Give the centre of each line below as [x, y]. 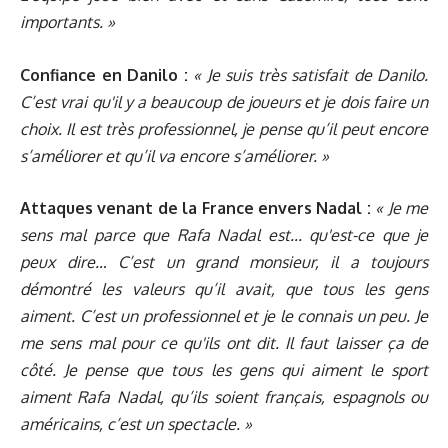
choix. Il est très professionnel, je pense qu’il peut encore [224, 128]
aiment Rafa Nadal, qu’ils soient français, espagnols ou [224, 397]
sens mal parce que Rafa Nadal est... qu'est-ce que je [224, 235]
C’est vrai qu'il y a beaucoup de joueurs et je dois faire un [224, 101]
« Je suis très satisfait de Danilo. [310, 74]
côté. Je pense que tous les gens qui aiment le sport [224, 370]
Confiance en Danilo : [104, 74]
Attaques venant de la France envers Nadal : [195, 208]
